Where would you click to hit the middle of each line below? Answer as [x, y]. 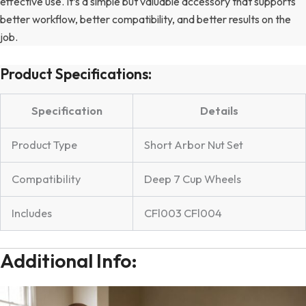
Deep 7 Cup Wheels [193, 179]
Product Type [45, 144]
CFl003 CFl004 [183, 213]
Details [219, 110]
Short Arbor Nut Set [194, 144]
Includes [32, 213]
